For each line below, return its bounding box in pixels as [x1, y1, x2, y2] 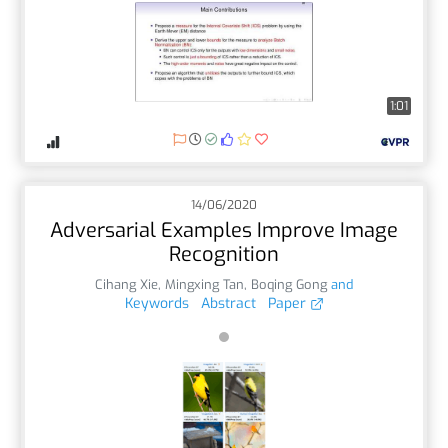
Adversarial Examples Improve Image [50, 216, 398, 244]
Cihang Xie [95, 275, 158, 293]
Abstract [200, 293, 256, 313]
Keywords [124, 293, 189, 313]
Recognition [169, 240, 279, 268]
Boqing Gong [251, 275, 327, 293]
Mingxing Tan [165, 275, 244, 293]
